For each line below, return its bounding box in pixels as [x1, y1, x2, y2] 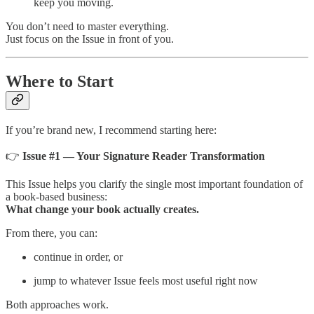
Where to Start [6, 71, 114, 90]
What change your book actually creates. [6, 203, 199, 215]
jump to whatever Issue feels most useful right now [34, 274, 258, 287]
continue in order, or [34, 250, 123, 263]
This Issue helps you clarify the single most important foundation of [6, 177, 303, 190]
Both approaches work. [6, 298, 109, 310]
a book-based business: [6, 190, 107, 203]
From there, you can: [6, 226, 97, 239]
